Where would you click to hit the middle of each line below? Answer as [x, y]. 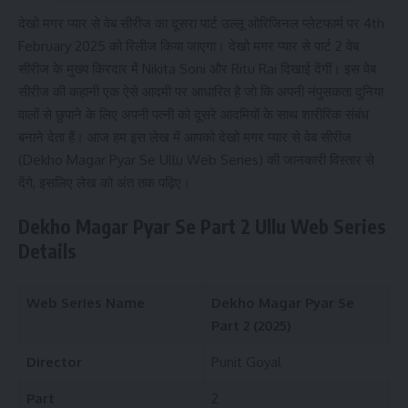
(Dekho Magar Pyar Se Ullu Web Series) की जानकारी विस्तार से [196, 159]
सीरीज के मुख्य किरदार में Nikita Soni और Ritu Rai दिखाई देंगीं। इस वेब [197, 68]
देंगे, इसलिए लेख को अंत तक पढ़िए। [104, 182]
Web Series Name [85, 302]
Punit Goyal [246, 362]
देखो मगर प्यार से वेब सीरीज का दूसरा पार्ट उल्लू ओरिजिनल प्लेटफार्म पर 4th [201, 23]
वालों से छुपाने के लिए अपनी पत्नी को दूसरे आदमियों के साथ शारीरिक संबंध [194, 114]
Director [54, 362]
